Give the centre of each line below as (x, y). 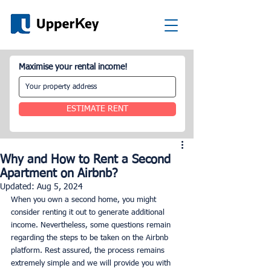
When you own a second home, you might (85, 200)
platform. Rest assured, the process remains (89, 251)
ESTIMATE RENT (97, 109)
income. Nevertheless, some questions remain (92, 225)
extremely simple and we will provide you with (92, 263)
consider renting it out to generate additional (89, 213)
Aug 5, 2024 (60, 187)
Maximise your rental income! (73, 67)
